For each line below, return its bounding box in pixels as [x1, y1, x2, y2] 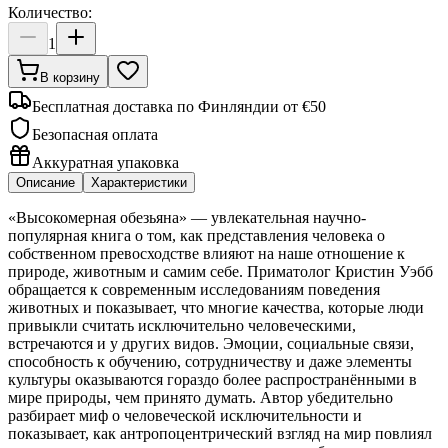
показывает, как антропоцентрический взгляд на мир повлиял [8, 424, 432, 442]
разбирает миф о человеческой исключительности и [8, 406, 362, 424]
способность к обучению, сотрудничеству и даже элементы [8, 352, 412, 370]
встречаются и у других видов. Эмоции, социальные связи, [8, 334, 414, 352]
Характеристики [91, 174, 187, 190]
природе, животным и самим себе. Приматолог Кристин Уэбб [8, 262, 433, 280]
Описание [16, 174, 75, 190]
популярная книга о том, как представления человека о [8, 226, 385, 244]
